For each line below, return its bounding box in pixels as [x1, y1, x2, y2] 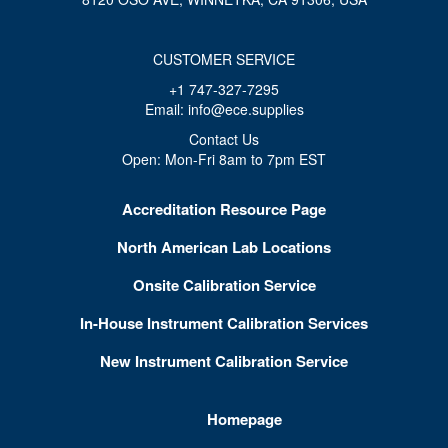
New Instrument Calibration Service [100, 350, 348, 373]
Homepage [206, 408, 282, 431]
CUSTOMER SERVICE [153, 49, 295, 70]
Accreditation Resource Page [122, 198, 326, 221]
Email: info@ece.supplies [144, 99, 304, 120]
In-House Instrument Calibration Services [80, 312, 368, 335]
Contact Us [189, 129, 259, 150]
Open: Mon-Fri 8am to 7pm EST [122, 149, 326, 170]
